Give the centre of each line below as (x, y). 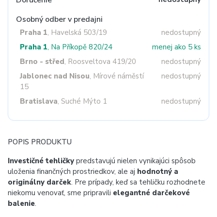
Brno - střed (42, 62)
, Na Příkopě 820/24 (80, 47)
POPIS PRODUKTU (40, 142)
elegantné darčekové (151, 193)
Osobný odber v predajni (59, 19)
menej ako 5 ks (177, 47)
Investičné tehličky (41, 161)
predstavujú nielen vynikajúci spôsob (135, 161)
